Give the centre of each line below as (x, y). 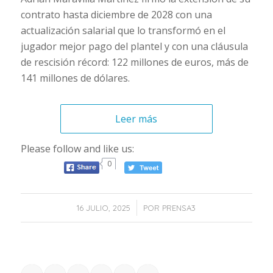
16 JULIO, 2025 (104, 207)
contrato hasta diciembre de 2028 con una (116, 14)
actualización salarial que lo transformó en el (123, 30)
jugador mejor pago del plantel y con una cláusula (134, 46)
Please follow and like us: (77, 149)
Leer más (136, 119)
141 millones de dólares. (75, 78)
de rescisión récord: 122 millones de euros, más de (134, 62)
